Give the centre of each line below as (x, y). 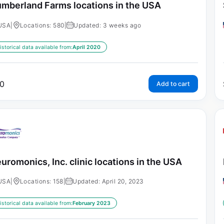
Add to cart (173, 83)
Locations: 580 (42, 25)
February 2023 (91, 203)
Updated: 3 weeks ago (107, 25)
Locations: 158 (41, 181)
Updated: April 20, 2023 (108, 181)
